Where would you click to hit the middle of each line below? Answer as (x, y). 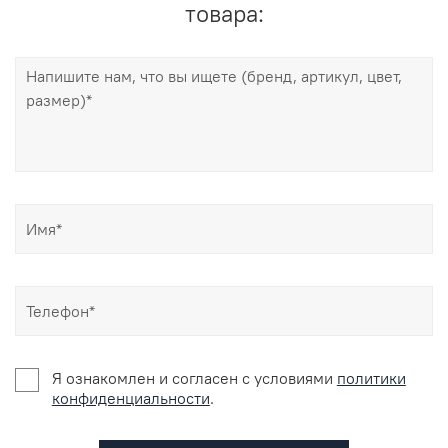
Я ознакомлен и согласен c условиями (194, 377)
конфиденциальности (130, 397)
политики (371, 377)
